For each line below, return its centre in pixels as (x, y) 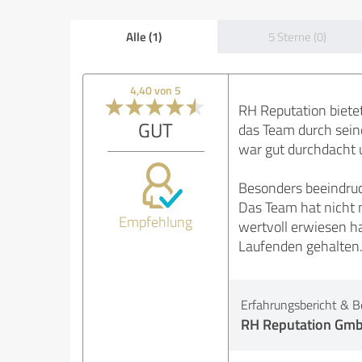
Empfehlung (156, 221)
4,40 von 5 (156, 90)
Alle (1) (143, 36)
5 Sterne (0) (297, 37)
